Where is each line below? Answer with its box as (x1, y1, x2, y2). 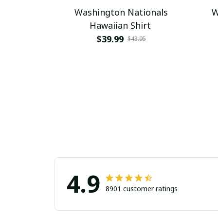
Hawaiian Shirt (89, 19, 151, 32)
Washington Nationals (74, 6, 168, 18)
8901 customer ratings (106, 184, 178, 194)
